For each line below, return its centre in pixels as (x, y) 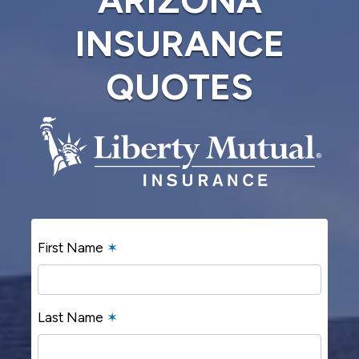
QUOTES (179, 86)
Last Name (72, 318)
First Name (72, 248)
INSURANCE (179, 43)
